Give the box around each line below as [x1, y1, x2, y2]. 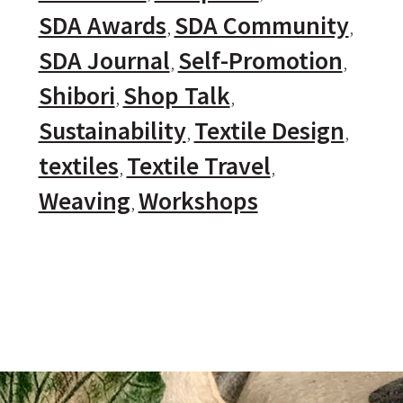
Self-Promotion [177, 45, 343, 77]
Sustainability [38, 115, 186, 148]
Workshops [138, 185, 258, 218]
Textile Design [193, 115, 345, 148]
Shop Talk [122, 80, 230, 112]
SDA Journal [38, 45, 170, 77]
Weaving [38, 185, 130, 218]
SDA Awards [38, 10, 166, 42]
